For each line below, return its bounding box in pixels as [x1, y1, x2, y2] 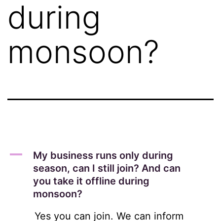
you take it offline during [33, 175, 149, 187]
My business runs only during [33, 149, 173, 161]
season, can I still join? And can [33, 162, 181, 174]
